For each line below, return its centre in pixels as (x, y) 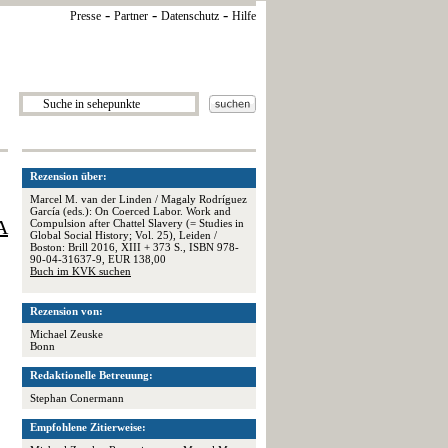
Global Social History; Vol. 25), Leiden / (123, 235)
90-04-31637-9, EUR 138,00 (98, 259)
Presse (85, 16)
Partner (131, 16)
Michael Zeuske (66, 334)
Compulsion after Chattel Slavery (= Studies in (137, 223)
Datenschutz (190, 16)
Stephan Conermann (77, 398)
